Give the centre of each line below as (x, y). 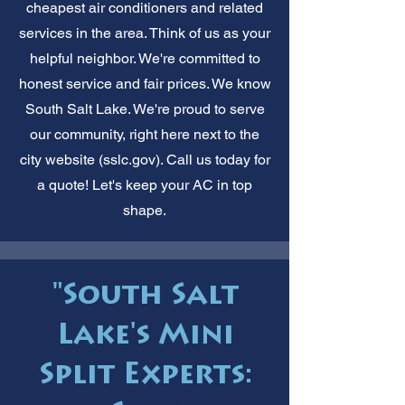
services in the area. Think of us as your (145, 33)
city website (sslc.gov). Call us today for (145, 159)
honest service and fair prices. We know (145, 83)
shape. (145, 210)
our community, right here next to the (145, 134)
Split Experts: (145, 377)
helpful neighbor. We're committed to (145, 58)
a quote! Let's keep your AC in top (145, 184)
